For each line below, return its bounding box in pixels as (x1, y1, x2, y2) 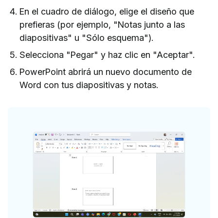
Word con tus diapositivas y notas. (19, 79, 158, 90)
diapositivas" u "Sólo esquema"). (19, 32, 153, 43)
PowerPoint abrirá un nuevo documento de (19, 66, 192, 77)
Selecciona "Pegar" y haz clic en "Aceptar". (19, 49, 195, 60)
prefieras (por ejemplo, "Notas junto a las (19, 19, 185, 30)
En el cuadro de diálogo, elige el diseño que (19, 6, 194, 17)
